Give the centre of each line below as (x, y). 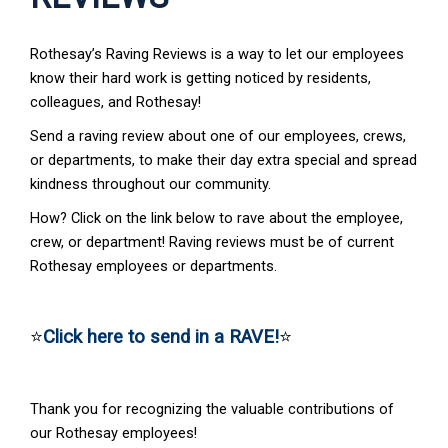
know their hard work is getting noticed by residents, (200, 78)
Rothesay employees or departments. (153, 266)
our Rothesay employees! (113, 433)
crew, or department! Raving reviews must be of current (212, 242)
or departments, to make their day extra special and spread (223, 160)
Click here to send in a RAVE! (161, 337)
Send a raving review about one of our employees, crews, (218, 136)
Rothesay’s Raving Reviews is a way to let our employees (217, 54)
